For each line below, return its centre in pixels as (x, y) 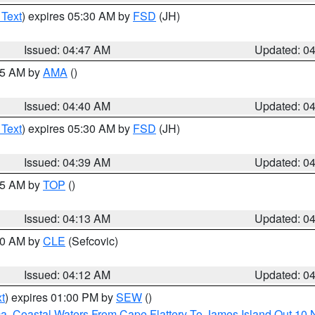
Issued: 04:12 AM (67, 275)
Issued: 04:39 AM (67, 162)
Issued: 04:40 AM (67, 106)
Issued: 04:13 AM (67, 218)
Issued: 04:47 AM (67, 50)
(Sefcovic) (92, 241)
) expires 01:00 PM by (60, 297)
